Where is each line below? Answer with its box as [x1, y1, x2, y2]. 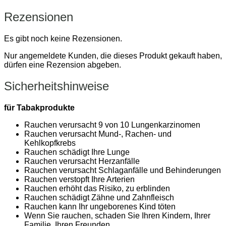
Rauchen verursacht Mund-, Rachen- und [24, 129, 172, 138]
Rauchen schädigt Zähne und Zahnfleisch [24, 193, 174, 202]
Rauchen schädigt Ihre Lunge [24, 147, 130, 156]
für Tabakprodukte [4, 103, 75, 112]
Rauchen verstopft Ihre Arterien [24, 175, 135, 184]
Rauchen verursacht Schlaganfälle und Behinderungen [24, 165, 221, 175]
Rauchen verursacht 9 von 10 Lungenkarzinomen [24, 120, 200, 129]
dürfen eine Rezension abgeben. [4, 60, 121, 69]
